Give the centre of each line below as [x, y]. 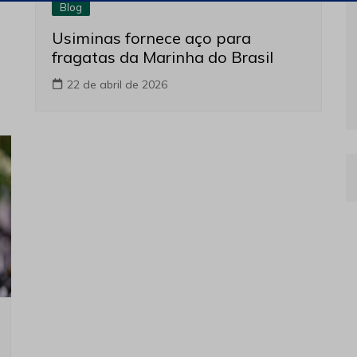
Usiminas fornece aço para [151, 38]
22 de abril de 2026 [117, 85]
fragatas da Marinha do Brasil [163, 57]
